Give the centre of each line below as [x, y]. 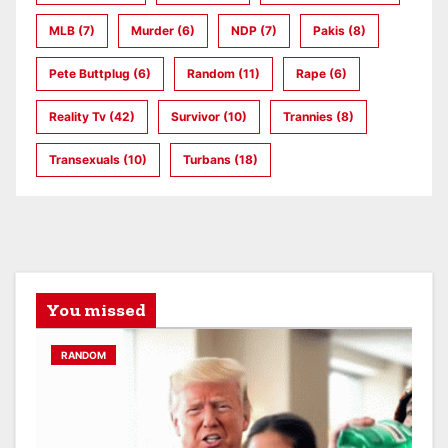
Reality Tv [77, 117]
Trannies [308, 117]
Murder [152, 31]
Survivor [195, 117]
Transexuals [84, 160]
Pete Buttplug [89, 74]
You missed [96, 310]
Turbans [207, 160]
